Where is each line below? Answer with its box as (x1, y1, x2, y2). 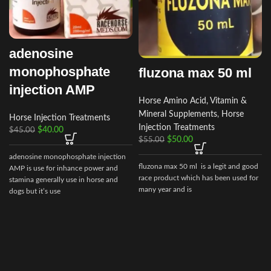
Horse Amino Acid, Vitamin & (139, 97, 247, 106)
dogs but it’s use (9, 188, 60, 195)
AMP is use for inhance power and (9, 165, 118, 172)
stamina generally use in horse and (9, 176, 118, 184)
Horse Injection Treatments (9, 114, 110, 123)
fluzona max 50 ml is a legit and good (139, 163, 258, 171)
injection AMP (9, 82, 95, 98)
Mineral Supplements (139, 110, 217, 119)
